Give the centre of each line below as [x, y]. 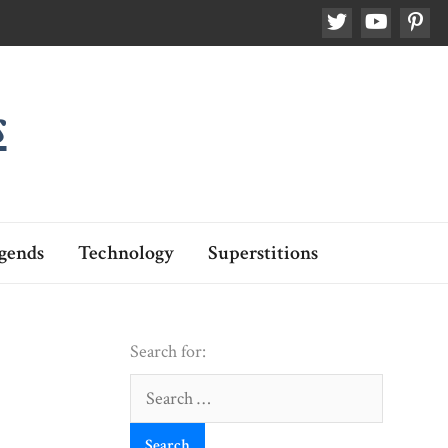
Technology [125, 252]
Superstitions [262, 252]
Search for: [168, 351]
